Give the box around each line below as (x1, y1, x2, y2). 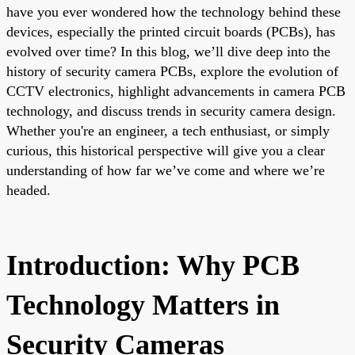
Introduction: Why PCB (6, 249, 300, 281)
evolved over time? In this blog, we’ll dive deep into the (6, 43, 330, 59)
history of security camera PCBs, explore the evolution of (6, 63, 338, 79)
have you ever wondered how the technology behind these (6, 3, 341, 20)
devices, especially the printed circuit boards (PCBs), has (6, 23, 335, 40)
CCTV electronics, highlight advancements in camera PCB (6, 82, 345, 99)
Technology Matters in (6, 288, 280, 321)
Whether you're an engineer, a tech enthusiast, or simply (6, 122, 330, 139)
